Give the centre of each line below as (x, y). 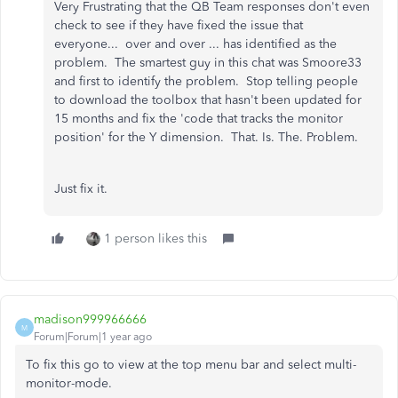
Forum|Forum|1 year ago (93, 337)
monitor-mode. (71, 383)
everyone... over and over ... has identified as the (195, 44)
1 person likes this (155, 239)
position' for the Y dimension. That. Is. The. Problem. (208, 137)
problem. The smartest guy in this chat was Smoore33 (208, 63)
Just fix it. (81, 189)
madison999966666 (90, 319)
